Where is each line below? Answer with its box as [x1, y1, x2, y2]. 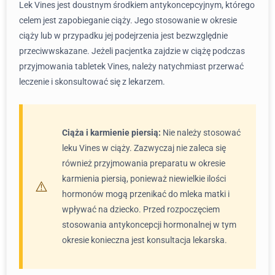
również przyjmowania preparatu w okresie [62, 158, 225, 168]
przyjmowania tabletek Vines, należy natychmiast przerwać [19, 61, 244, 71]
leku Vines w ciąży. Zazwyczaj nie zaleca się [62, 143, 226, 153]
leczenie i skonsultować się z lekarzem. [19, 77, 165, 87]
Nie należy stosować [161, 128, 241, 137]
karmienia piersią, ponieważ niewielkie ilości [62, 174, 226, 184]
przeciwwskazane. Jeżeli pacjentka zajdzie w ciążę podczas [19, 46, 245, 56]
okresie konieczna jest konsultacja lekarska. [62, 235, 227, 245]
